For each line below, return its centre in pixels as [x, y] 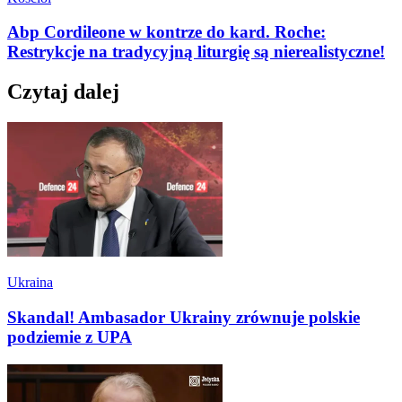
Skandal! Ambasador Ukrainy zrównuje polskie [184, 317]
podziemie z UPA [70, 336]
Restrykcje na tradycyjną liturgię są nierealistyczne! [196, 52]
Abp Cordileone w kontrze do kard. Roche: [166, 32]
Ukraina [30, 283]
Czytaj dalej [63, 92]
